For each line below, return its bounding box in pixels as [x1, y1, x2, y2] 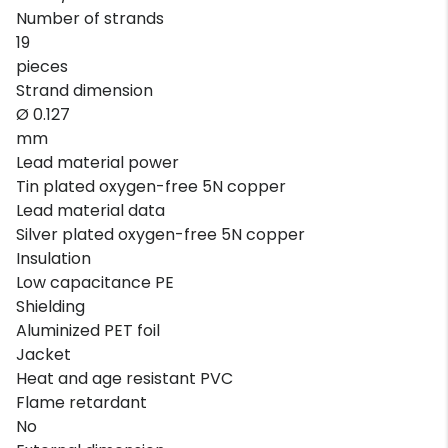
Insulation [16, 246, 91, 270]
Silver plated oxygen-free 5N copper [16, 222, 305, 246]
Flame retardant [16, 390, 147, 414]
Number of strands [16, 6, 164, 30]
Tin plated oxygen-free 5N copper [16, 174, 286, 198]
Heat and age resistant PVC [16, 366, 233, 390]
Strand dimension [16, 78, 153, 102]
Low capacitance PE [16, 270, 174, 294]
